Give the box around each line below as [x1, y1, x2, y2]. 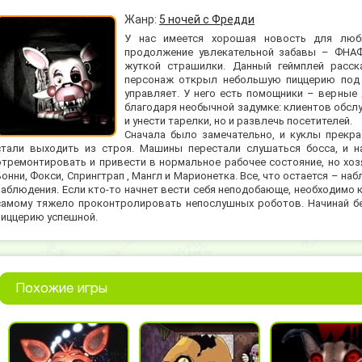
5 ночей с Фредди [159, 13, 255, 26]
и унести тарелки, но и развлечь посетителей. [124, 115, 352, 127]
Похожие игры [15, 283, 107, 295]
